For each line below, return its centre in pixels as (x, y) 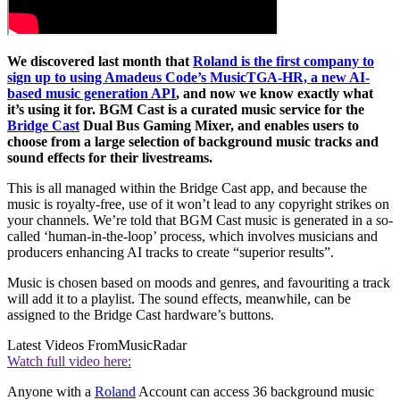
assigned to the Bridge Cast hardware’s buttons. (141, 315)
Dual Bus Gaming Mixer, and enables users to (219, 126)
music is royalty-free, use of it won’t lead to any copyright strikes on (198, 204)
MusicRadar (152, 346)
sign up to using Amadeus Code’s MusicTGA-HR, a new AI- (188, 78)
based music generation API (92, 94)
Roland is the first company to (283, 62)
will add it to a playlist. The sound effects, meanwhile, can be (179, 299)
